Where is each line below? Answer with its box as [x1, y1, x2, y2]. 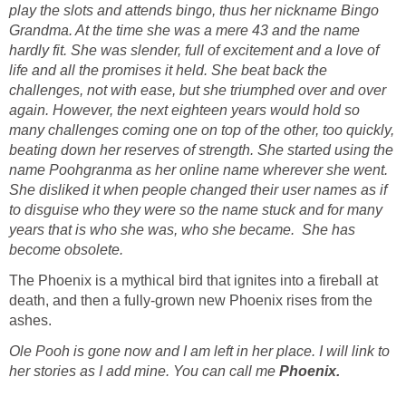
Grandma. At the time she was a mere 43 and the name [9, 23, 360, 39]
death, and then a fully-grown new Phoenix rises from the [9, 293, 372, 309]
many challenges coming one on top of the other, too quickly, [9, 122, 394, 139]
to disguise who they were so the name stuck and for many [9, 202, 382, 218]
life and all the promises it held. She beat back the [9, 63, 327, 79]
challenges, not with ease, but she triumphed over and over [9, 82, 386, 99]
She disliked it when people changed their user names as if [9, 182, 387, 198]
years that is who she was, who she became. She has [9, 222, 355, 238]
